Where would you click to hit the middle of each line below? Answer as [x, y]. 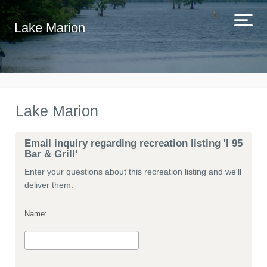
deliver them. [49, 185]
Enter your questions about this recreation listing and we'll [133, 172]
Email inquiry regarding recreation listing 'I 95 [133, 143]
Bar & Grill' [51, 154]
